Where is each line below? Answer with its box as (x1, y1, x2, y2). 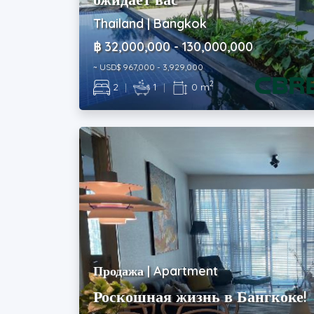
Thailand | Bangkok (93, 15, 207, 32)
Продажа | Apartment (93, 262, 219, 279)
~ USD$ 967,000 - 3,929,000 (93, 62, 204, 72)
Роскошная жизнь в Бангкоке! (93, 287, 308, 306)
